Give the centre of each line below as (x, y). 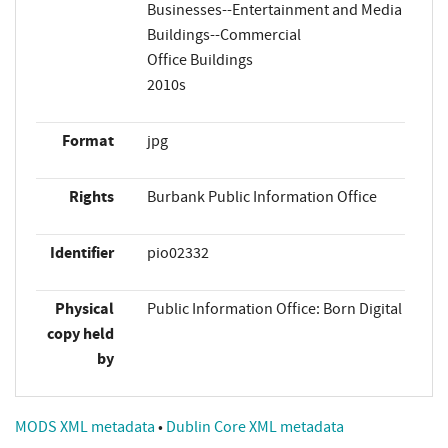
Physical (84, 308)
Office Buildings (199, 59)
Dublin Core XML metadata (255, 426)
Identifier (81, 252)
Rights (91, 196)
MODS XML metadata (86, 426)
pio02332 (177, 252)
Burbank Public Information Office (261, 196)
